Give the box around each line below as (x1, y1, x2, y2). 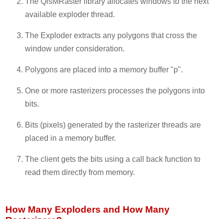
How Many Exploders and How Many (5, 204, 170, 215)
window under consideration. (25, 44, 125, 53)
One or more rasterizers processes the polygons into (25, 86, 205, 95)
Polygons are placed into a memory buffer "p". (25, 65, 183, 74)
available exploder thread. (25, 10, 115, 19)
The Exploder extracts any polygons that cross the (25, 31, 197, 40)
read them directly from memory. (25, 168, 135, 176)
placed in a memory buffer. (25, 133, 116, 142)
